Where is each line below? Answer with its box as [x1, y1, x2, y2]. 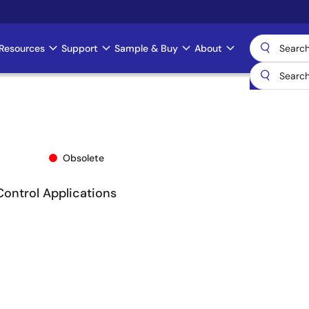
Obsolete [63, 151, 104, 164]
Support [61, 42, 98, 54]
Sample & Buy [114, 42, 178, 54]
